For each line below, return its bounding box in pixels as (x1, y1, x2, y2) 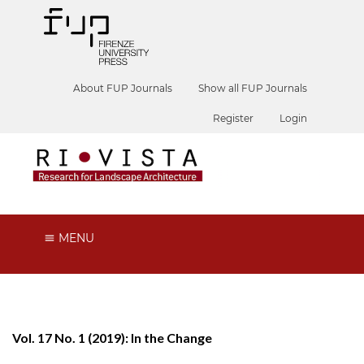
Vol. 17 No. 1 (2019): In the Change (12, 329, 212, 345)
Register (213, 112, 254, 124)
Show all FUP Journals (198, 82, 308, 94)
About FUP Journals (73, 82, 173, 94)
